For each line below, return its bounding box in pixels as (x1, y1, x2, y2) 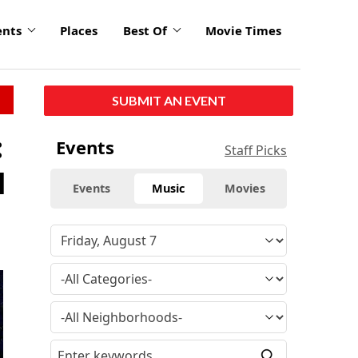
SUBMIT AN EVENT (111, 92, 226, 108)
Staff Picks (225, 141, 287, 159)
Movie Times (205, 22, 281, 39)
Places (60, 22, 97, 39)
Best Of (123, 22, 167, 39)
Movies (225, 180, 266, 196)
